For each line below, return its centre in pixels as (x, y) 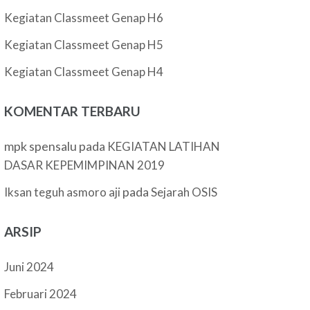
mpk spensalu (41, 146)
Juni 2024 (29, 267)
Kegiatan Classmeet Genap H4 (84, 72)
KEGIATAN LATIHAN (164, 146)
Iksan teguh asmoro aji (63, 192)
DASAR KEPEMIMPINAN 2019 (85, 165)
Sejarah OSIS (184, 192)
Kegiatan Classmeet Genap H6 (84, 18)
